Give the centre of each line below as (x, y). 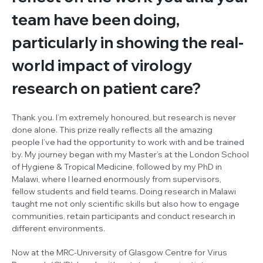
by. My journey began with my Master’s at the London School (130, 154)
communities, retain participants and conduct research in (124, 216)
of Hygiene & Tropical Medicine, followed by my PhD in (117, 166)
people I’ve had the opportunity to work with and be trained (128, 142)
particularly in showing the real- (128, 42)
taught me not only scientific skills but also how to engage (126, 203)
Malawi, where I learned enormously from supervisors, (117, 179)
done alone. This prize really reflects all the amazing (112, 129)
